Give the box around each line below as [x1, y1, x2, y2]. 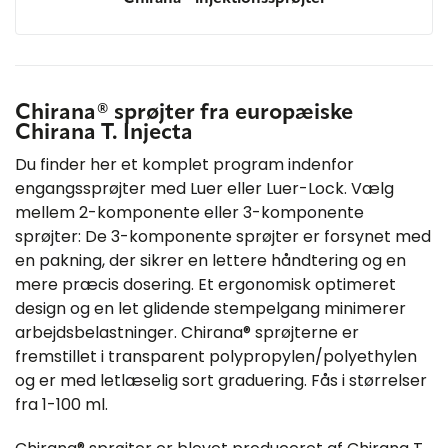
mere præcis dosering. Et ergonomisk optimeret [15, 272, 396, 296]
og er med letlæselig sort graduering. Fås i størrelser [15, 368, 427, 392]
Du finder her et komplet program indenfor [15, 152, 354, 176]
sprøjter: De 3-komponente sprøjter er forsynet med [15, 224, 431, 248]
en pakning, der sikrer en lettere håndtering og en [15, 248, 406, 272]
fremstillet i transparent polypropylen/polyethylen [15, 344, 417, 368]
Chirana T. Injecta [15, 121, 193, 144]
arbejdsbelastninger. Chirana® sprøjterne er [15, 320, 359, 344]
